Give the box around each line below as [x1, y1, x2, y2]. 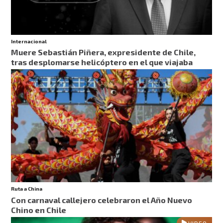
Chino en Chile [11, 205, 67, 215]
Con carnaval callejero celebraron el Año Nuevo [11, 195, 193, 205]
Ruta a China [11, 186, 43, 192]
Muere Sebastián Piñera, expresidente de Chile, [11, 47, 196, 57]
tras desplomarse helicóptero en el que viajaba [11, 57, 193, 67]
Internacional [11, 38, 47, 45]
